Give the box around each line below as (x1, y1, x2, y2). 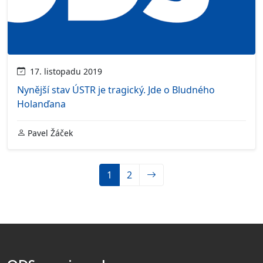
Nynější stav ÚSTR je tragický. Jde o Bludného (17, 83, 215, 96)
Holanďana (17, 97, 66, 110)
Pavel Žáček (25, 127, 73, 139)
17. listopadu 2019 (25, 65, 102, 77)
